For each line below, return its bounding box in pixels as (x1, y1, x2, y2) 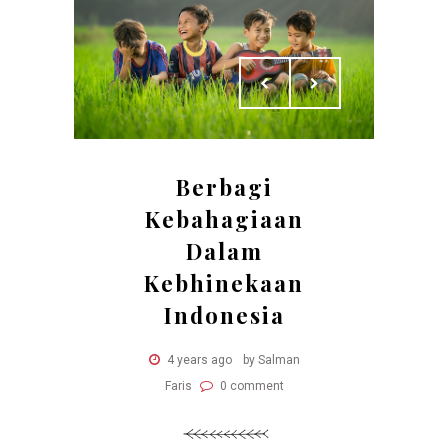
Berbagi (175, 172, 273, 203)
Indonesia (163, 300, 285, 331)
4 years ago (166, 353, 232, 368)
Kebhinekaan (144, 268, 304, 299)
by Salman (242, 353, 300, 368)
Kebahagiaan (144, 204, 304, 235)
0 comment (216, 379, 284, 394)
